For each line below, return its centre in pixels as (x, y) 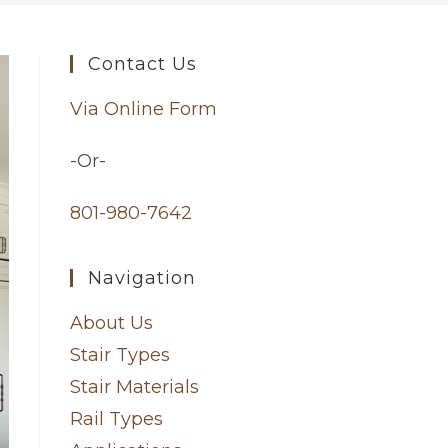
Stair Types (120, 355)
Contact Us (142, 64)
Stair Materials (134, 387)
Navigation (142, 278)
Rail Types (116, 419)
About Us (111, 323)
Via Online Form (143, 109)
